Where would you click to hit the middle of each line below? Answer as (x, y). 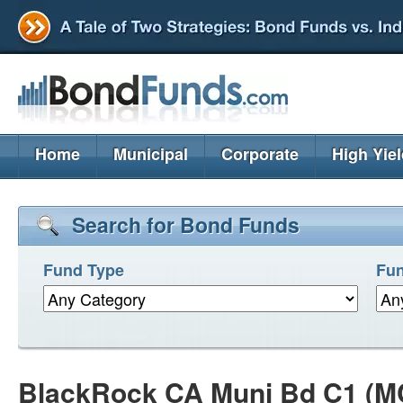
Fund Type (84, 270)
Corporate (260, 154)
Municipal (151, 154)
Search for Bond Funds (186, 224)
